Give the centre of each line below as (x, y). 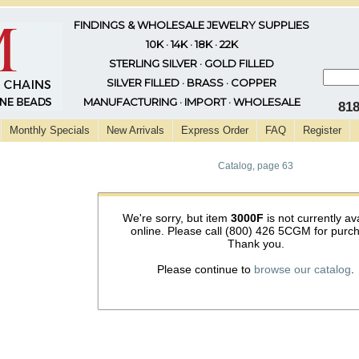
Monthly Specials (50, 130)
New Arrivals (135, 130)
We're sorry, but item (176, 218)
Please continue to (206, 269)
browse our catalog (303, 269)
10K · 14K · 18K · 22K (192, 44)
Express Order (215, 130)
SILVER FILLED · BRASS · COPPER (192, 83)
